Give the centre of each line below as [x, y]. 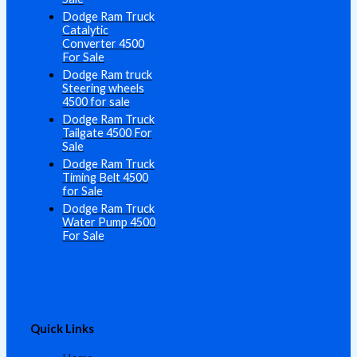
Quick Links [62, 329]
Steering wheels [103, 88]
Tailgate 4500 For [107, 133]
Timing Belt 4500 [105, 178]
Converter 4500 [103, 44]
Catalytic [85, 30]
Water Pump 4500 [109, 222]
